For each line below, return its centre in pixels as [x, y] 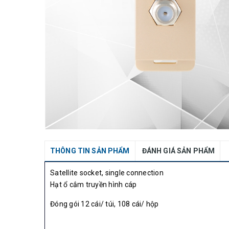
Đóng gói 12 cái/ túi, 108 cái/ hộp [105, 204]
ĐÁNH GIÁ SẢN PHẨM [178, 151]
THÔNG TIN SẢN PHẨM [90, 151]
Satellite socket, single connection [107, 173]
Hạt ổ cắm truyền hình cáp [94, 185]
